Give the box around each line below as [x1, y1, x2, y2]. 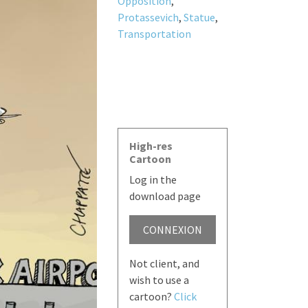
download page [129, 188, 201, 203]
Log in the [129, 172, 177, 186]
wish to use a [129, 272, 189, 287]
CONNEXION [142, 222, 202, 236]
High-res [129, 138, 173, 153]
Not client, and [129, 256, 199, 270]
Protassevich [117, 10, 179, 24]
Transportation [117, 26, 191, 41]
